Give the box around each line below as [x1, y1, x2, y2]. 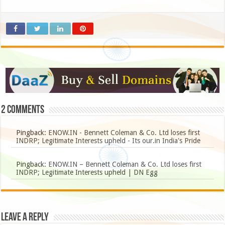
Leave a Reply [1, 212, 49, 224]
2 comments [1, 104, 45, 117]
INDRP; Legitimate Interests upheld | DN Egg [16, 168, 158, 177]
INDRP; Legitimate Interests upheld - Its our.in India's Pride [16, 137, 201, 145]
